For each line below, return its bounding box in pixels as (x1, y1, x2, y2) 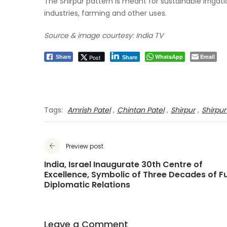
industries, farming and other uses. (44, 9, 167, 19)
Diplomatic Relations (44, 179, 130, 192)
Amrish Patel (67, 105, 110, 116)
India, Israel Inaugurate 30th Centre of (44, 159, 203, 171)
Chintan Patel (117, 105, 164, 116)
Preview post (66, 142, 103, 152)
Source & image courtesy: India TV (44, 31, 163, 42)
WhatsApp (155, 53, 183, 61)
